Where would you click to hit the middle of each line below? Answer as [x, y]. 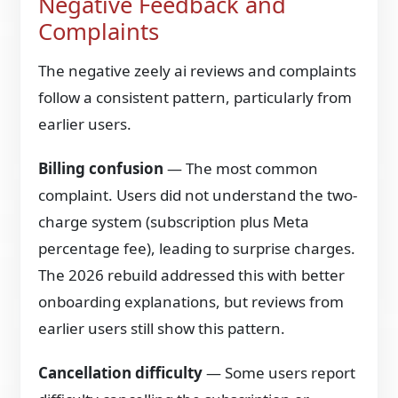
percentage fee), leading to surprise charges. [197, 249]
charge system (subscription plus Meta [174, 222]
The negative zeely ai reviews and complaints [198, 71]
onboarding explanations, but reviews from [191, 302]
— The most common [241, 169]
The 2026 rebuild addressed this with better [192, 275]
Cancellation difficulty [121, 373]
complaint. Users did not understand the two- [198, 195]
